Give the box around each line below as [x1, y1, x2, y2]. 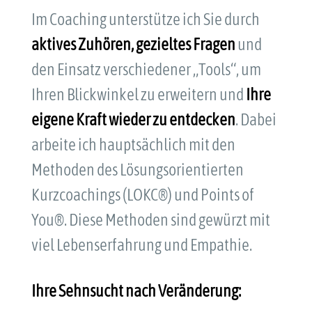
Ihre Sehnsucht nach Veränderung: [31, 281, 241, 301]
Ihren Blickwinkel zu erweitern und [31, 85, 246, 104]
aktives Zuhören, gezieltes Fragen [31, 35, 237, 54]
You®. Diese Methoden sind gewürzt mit [31, 210, 270, 230]
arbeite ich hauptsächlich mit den [31, 135, 235, 155]
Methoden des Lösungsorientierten [31, 160, 244, 180]
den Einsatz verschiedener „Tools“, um [31, 60, 261, 79]
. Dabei [235, 110, 276, 130]
